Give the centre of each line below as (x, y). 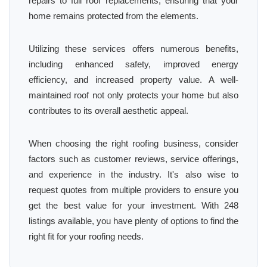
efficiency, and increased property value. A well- (133, 80)
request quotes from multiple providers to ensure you (133, 190)
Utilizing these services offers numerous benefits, (133, 49)
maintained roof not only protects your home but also (133, 95)
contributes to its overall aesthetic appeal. (108, 111)
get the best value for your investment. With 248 (133, 205)
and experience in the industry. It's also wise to (133, 174)
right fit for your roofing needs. (86, 236)
